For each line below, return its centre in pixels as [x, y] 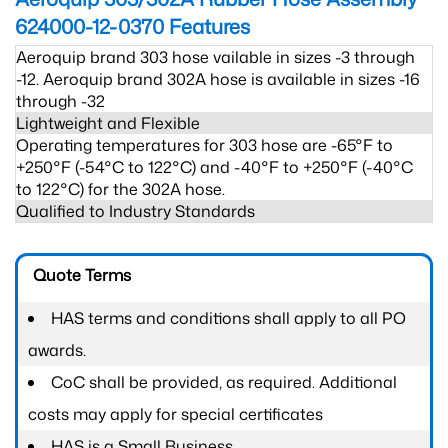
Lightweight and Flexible [108, 123]
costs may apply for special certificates [175, 414]
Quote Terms [82, 275]
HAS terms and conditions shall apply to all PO [228, 318]
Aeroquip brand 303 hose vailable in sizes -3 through [215, 57]
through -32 [60, 101]
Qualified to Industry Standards [135, 211]
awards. [57, 350]
